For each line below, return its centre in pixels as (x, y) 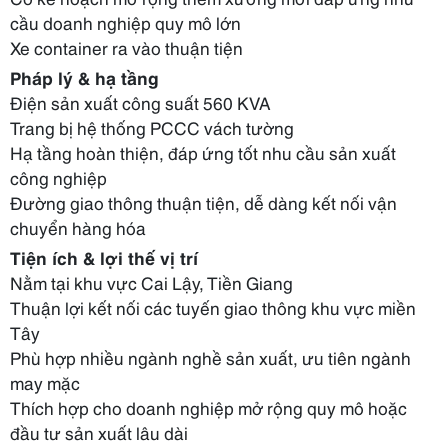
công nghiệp (58, 177)
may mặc (45, 382)
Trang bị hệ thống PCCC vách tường (152, 127)
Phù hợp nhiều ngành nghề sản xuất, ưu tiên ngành (210, 357)
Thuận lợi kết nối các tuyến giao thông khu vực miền (213, 307)
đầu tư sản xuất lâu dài (99, 432)
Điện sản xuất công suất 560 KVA (140, 102)
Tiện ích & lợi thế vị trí (104, 257)
